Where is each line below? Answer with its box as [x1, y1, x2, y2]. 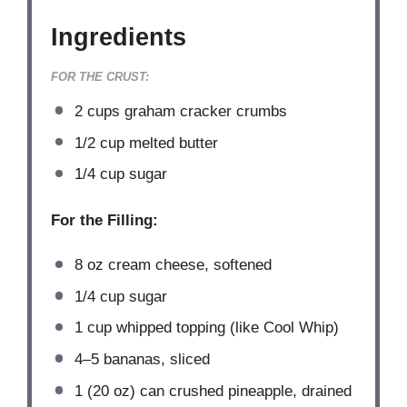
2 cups [74, 102, 120, 120]
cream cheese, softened [103, 256, 272, 274]
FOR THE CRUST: [51, 69, 150, 84]
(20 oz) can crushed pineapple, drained [82, 382, 352, 400]
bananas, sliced [98, 351, 210, 369]
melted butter [124, 134, 218, 152]
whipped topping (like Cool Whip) [111, 319, 339, 337]
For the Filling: [51, 211, 159, 229]
